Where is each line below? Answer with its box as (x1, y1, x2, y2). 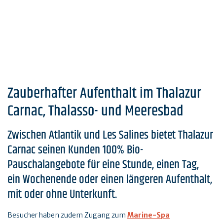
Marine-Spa (127, 210, 170, 220)
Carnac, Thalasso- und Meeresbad (7, 100, 184, 122)
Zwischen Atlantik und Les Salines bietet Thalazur (7, 126, 213, 144)
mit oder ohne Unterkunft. (7, 185, 117, 203)
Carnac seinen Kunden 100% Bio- (7, 141, 143, 159)
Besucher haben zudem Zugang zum (7, 210, 127, 220)
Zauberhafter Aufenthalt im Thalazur (7, 82, 201, 105)
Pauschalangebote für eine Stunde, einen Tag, (7, 155, 199, 174)
